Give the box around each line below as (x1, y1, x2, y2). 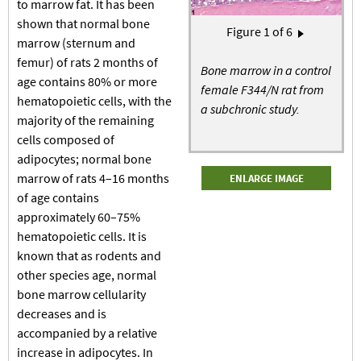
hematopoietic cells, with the (17, 92, 172, 109)
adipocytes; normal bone (17, 150, 151, 167)
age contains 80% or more (17, 73, 157, 89)
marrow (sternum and (17, 34, 135, 51)
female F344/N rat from (201, 81, 324, 98)
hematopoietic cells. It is (17, 227, 147, 244)
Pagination (191, 23, 255, 42)
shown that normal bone (17, 15, 150, 31)
